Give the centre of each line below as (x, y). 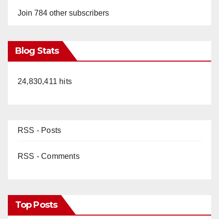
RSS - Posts (40, 130)
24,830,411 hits (45, 81)
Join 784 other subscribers (63, 13)
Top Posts (36, 205)
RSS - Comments (49, 156)
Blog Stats (37, 51)
